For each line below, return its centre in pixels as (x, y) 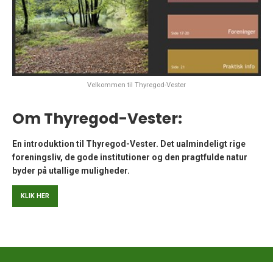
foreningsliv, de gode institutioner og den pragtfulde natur (130, 158)
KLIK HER (35, 196)
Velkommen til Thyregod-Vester (136, 85)
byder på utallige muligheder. (71, 171)
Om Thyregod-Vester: (97, 118)
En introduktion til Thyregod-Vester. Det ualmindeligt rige (129, 144)
